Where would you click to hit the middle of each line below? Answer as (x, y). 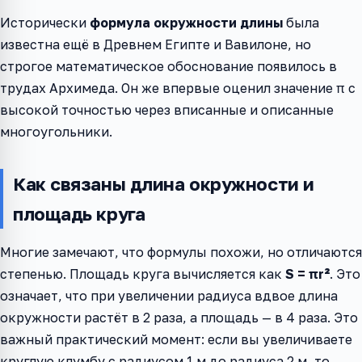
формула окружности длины (186, 23)
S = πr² (307, 274)
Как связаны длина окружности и (164, 184)
